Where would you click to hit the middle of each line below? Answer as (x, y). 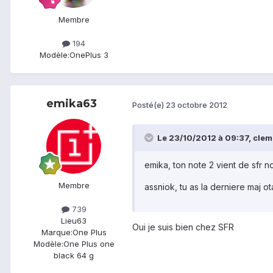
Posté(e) (149, 105)
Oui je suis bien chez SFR (183, 227)
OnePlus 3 (89, 55)
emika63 (71, 104)
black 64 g (74, 256)
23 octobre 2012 (197, 105)
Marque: (57, 232)
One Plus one (89, 244)
